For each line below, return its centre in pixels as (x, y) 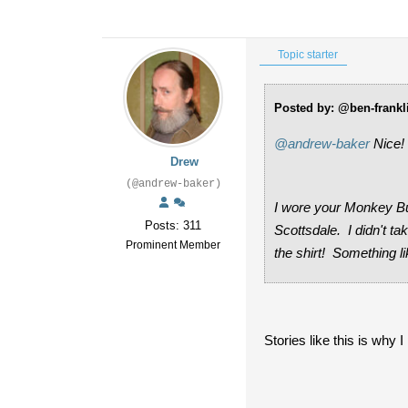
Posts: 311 (173, 225)
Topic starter (306, 55)
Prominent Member (173, 245)
